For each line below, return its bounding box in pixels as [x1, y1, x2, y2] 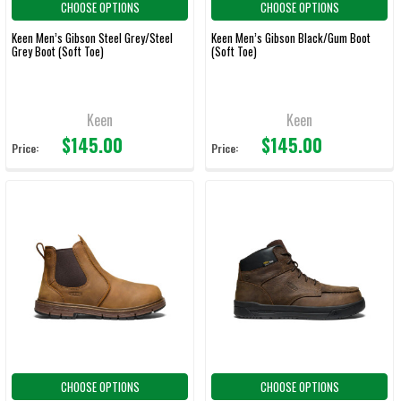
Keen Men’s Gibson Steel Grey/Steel [12, 28, 173, 47]
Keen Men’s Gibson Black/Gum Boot [211, 28, 371, 47]
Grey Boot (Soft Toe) [12, 41, 104, 60]
